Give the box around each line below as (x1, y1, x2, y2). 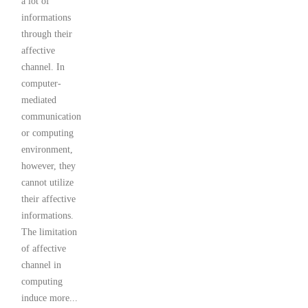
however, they (21, 161, 76, 172)
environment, (21, 144, 73, 155)
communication (21, 111, 81, 122)
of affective (21, 243, 66, 254)
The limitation (21, 227, 77, 238)
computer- (21, 78, 61, 89)
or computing (21, 128, 74, 139)
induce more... (21, 293, 78, 304)
